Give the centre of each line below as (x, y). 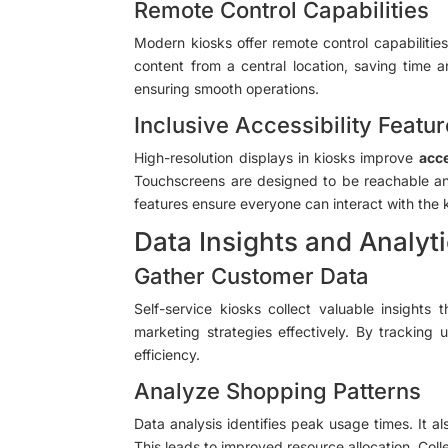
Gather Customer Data (252, 275)
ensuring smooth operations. (227, 88)
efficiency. (167, 354)
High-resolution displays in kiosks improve (276, 157)
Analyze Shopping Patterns (278, 390)
